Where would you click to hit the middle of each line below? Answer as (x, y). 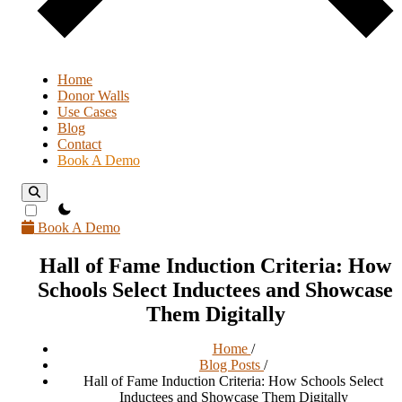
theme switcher (85, 209)
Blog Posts (232, 364)
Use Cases (87, 112)
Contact (79, 144)
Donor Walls (93, 96)
